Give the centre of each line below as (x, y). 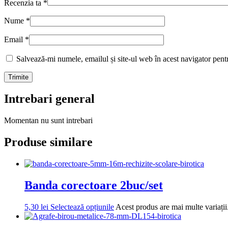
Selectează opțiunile (82, 207)
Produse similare (48, 142)
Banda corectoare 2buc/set (94, 186)
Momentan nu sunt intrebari (48, 121)
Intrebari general (49, 99)
